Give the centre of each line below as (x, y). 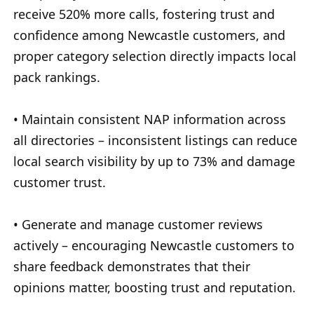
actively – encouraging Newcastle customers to (154, 246)
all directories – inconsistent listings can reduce (155, 141)
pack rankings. (57, 77)
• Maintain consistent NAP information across (150, 120)
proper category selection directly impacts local (155, 56)
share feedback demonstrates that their (132, 267)
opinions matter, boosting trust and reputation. (155, 288)
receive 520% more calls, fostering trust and (144, 14)
